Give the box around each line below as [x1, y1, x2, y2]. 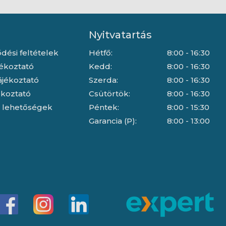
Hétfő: [88, 48, 112, 58]
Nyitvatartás [88, 29, 152, 41]
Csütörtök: [88, 89, 130, 99]
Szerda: [88, 75, 118, 85]
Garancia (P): [88, 116, 137, 126]
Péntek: [88, 102, 119, 112]
